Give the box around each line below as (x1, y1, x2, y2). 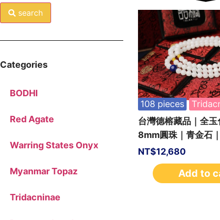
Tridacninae (10, 192, 60, 202)
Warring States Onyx (10, 139, 98, 150)
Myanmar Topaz (10, 165, 78, 176)
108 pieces (140, 99, 184, 110)
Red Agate (10, 113, 54, 124)
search (18, 7, 43, 18)
